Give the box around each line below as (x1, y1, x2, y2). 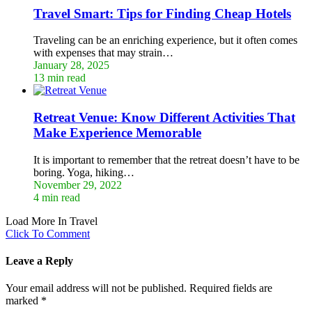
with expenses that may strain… (33, 47, 173, 59)
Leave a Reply (6, 255, 73, 267)
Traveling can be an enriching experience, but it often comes (33, 34, 297, 47)
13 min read (33, 72, 86, 84)
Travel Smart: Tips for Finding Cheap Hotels (33, 6, 291, 21)
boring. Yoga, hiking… (33, 166, 134, 178)
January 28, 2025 (33, 59, 109, 72)
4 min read (33, 191, 80, 203)
